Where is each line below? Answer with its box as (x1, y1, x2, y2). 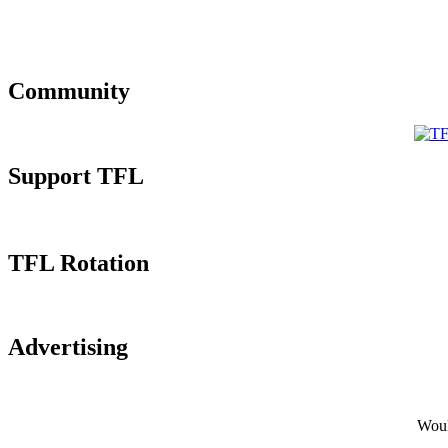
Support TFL (8, 162, 144, 189)
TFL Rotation (8, 249, 149, 276)
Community (8, 77, 130, 104)
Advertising (8, 334, 128, 361)
